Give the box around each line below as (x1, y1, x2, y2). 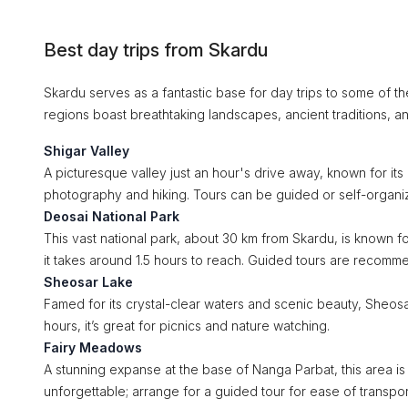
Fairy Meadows (44, 340, 142, 355)
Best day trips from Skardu (44, 39, 268, 61)
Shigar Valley (44, 143, 129, 158)
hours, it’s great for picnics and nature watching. (44, 318, 330, 333)
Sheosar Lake (44, 274, 133, 290)
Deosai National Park (44, 209, 179, 224)
